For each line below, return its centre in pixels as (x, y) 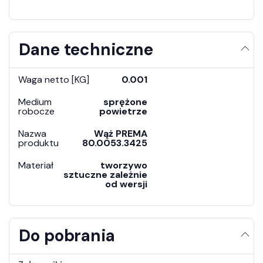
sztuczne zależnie (105, 174)
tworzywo (124, 165)
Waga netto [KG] (54, 79)
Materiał (36, 165)
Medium (35, 102)
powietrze (123, 111)
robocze (36, 111)
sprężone (125, 102)
